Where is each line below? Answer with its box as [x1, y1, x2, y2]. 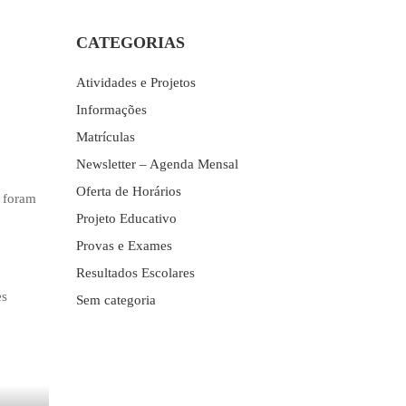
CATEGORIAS [75, 33, 185, 52]
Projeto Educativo [75, 210, 177, 226]
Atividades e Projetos [75, 74, 196, 90]
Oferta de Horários [75, 183, 181, 198]
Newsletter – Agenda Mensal [75, 156, 238, 171]
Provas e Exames [75, 237, 172, 253]
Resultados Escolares [75, 265, 195, 280]
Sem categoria [75, 292, 156, 307]
